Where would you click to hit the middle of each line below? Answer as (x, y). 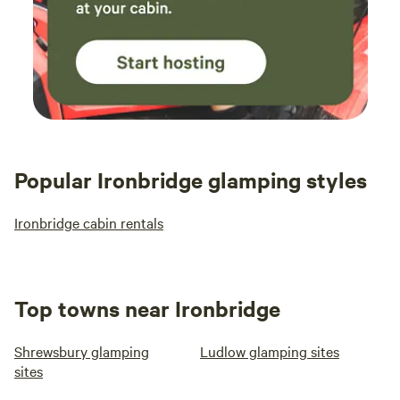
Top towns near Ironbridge (147, 308)
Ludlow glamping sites (270, 351)
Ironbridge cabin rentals (89, 222)
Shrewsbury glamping (82, 351)
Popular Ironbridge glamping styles (191, 179)
